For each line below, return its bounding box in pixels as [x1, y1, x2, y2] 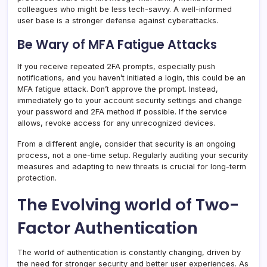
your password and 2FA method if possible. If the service [17, 107, 227, 117]
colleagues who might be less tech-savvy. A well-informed [17, 5, 232, 14]
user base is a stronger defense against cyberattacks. [17, 16, 218, 26]
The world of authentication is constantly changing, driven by [17, 248, 241, 257]
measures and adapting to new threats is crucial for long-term [17, 162, 246, 172]
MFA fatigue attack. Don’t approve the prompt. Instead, [17, 85, 218, 94]
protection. [17, 173, 57, 183]
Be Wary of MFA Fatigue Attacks [17, 36, 217, 54]
